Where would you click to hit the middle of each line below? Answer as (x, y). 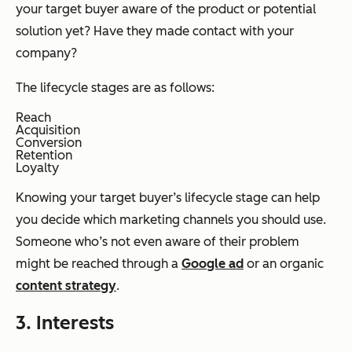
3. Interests (65, 323)
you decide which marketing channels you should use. (171, 220)
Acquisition (48, 130)
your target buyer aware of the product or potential (166, 9)
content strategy (66, 286)
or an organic (284, 264)
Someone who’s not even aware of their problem (158, 242)
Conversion (49, 143)
